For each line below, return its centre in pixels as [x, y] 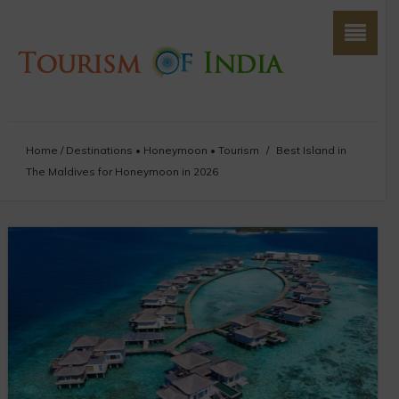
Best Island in [311, 150]
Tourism [238, 150]
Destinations [99, 150]
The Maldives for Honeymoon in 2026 [122, 171]
